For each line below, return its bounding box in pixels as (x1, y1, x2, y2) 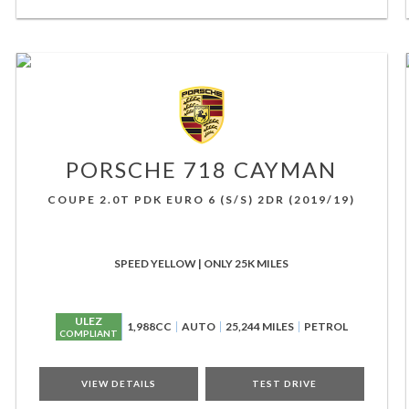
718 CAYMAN (177, 156, 338, 183)
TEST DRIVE (252, 378, 318, 389)
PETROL (303, 320, 348, 333)
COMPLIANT (58, 328, 118, 339)
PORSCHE (66, 156, 178, 183)
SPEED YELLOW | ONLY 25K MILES (114, 257, 289, 270)
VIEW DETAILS (80, 378, 156, 389)
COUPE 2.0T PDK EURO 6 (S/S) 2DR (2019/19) (47, 193, 356, 206)
